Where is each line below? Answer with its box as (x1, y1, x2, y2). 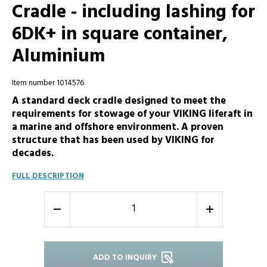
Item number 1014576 (12, 77, 84, 90)
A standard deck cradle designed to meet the (12, 92, 226, 109)
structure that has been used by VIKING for (12, 132, 215, 148)
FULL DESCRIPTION (12, 169, 85, 182)
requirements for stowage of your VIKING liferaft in (12, 105, 253, 122)
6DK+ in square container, (12, 20, 228, 50)
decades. (12, 145, 54, 162)
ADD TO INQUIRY (93, 251, 157, 264)
